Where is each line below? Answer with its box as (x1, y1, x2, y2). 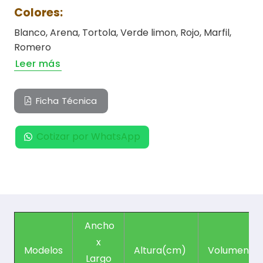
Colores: (14, 5, 63, 21)
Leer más (15, 56, 61, 70)
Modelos (24, 243, 63, 257)
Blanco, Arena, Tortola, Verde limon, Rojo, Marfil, (14, 26, 231, 39)
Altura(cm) (134, 243, 188, 257)
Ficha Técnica (35, 95, 97, 107)
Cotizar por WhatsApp (36, 130, 140, 144)
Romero (14, 41, 51, 54)
